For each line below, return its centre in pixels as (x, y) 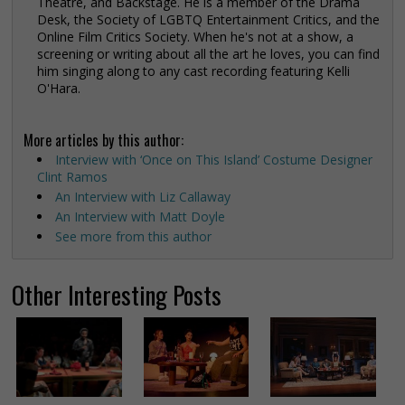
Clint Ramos (72, 177)
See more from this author (133, 237)
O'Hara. (59, 89)
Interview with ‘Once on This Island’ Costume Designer (214, 160)
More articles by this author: (104, 141)
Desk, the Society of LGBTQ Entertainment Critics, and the (208, 20)
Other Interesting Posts (117, 295)
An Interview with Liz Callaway (143, 197)
